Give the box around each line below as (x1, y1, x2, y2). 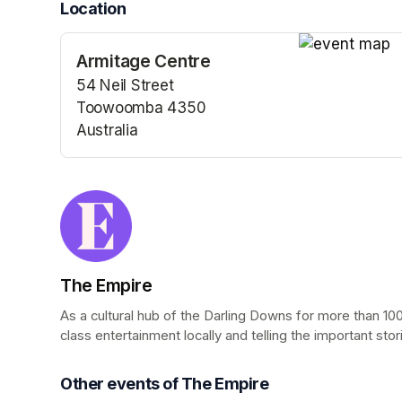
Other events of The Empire (60, 374, 269, 394)
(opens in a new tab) (76, 144, 224, 162)
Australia (76, 121, 138, 140)
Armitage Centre (76, 50, 211, 73)
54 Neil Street (76, 76, 174, 95)
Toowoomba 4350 (76, 99, 206, 118)
